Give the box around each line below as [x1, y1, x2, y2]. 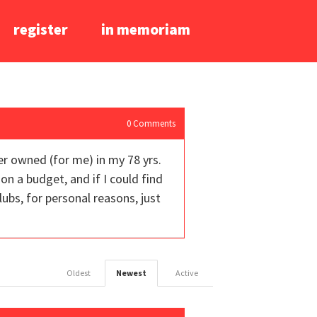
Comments [131, 117, 175, 129]
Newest [116, 267, 146, 278]
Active [175, 267, 198, 278]
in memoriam [101, 20, 190, 39]
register [13, 20, 68, 39]
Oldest [67, 267, 91, 278]
